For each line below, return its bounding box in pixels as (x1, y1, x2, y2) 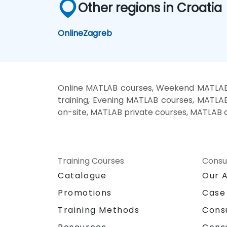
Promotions (58, 186, 112, 199)
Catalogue (58, 169, 107, 181)
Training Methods (58, 204, 140, 216)
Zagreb (83, 27, 112, 39)
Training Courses (58, 155, 124, 167)
